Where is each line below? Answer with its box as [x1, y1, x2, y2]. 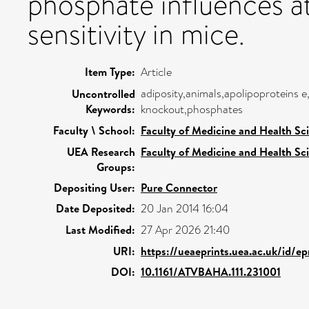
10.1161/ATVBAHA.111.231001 [141, 263, 281, 279]
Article [141, 63, 172, 80]
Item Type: [85, 63, 135, 79]
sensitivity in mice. [28, 14, 245, 54]
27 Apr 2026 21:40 [141, 221, 230, 238]
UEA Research [67, 143, 135, 159]
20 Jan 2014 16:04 [141, 200, 228, 217]
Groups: [97, 159, 135, 175]
